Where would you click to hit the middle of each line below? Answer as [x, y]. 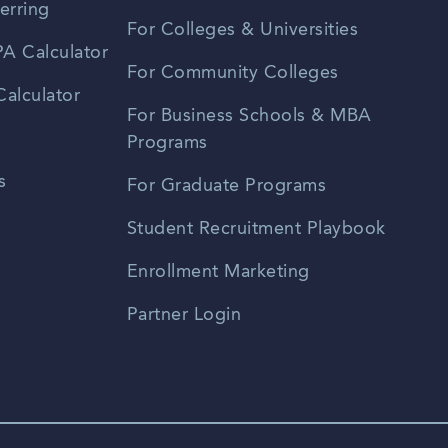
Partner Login [184, 315]
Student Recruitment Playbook [256, 229]
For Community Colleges [232, 73]
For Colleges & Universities [242, 30]
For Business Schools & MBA [249, 116]
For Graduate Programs [226, 186]
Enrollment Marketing [218, 272]
